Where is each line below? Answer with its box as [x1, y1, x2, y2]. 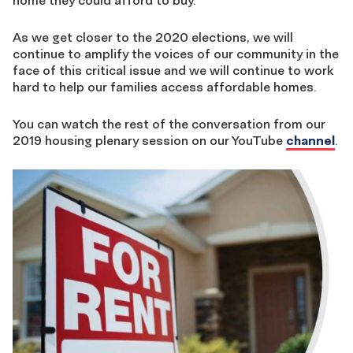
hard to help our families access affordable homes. [13, 79, 316, 95]
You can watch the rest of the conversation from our [13, 116, 325, 132]
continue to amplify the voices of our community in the [13, 46, 339, 62]
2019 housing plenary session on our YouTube [13, 132, 286, 149]
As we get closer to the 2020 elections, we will [13, 29, 293, 46]
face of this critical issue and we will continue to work [13, 62, 334, 79]
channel [286, 132, 335, 149]
